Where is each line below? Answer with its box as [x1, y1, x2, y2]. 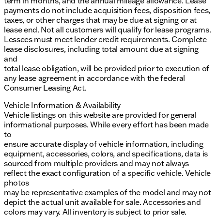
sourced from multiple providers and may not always [4, 158, 189, 169]
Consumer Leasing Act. [4, 83, 87, 93]
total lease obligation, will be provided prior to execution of [4, 63, 210, 74]
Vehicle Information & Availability [4, 100, 121, 110]
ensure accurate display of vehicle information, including [4, 139, 203, 149]
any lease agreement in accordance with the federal [4, 73, 185, 83]
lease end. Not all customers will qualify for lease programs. [4, 25, 211, 35]
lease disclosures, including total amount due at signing [4, 44, 199, 54]
